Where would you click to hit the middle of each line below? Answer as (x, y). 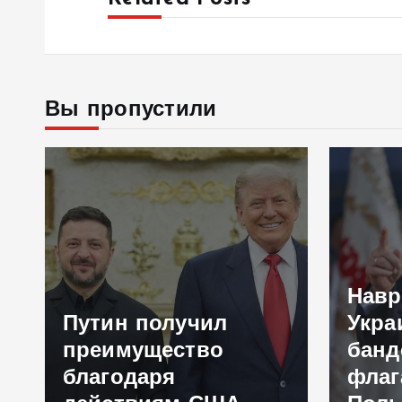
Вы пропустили (131, 110)
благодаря (119, 378)
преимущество (143, 351)
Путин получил (145, 324)
